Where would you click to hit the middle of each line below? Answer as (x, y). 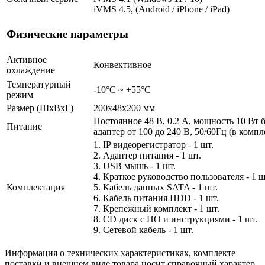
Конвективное (122, 64)
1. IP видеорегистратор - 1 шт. (153, 144)
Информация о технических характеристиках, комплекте (120, 253)
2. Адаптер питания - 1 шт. (147, 155)
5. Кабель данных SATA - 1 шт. (156, 187)
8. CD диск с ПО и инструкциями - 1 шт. (176, 219)
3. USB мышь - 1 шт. (135, 166)
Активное (27, 59)
